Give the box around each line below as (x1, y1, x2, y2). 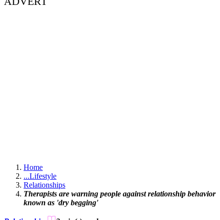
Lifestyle (29, 172, 56, 181)
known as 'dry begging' (24, 198, 98, 207)
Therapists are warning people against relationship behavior (24, 190, 216, 198)
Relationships (24, 181, 65, 190)
